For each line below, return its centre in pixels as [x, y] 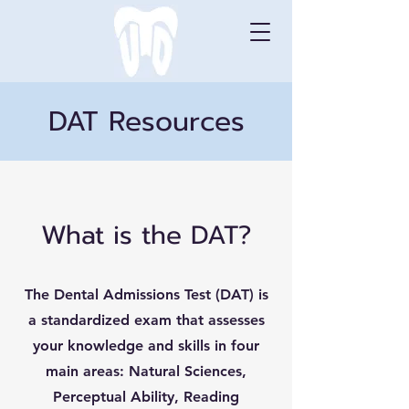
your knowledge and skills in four [146, 346]
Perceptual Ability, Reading [146, 397]
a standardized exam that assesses [146, 320]
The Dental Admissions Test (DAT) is [146, 294]
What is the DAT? [146, 235]
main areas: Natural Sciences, [146, 371]
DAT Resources [146, 121]
